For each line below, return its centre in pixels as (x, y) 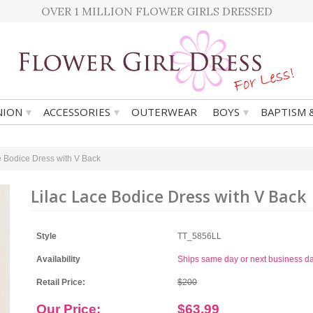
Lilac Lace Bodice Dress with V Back (168, 196)
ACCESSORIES (77, 112)
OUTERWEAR (164, 112)
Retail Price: (61, 282)
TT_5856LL (199, 236)
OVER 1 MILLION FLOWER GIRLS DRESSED (156, 11)
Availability (58, 259)
